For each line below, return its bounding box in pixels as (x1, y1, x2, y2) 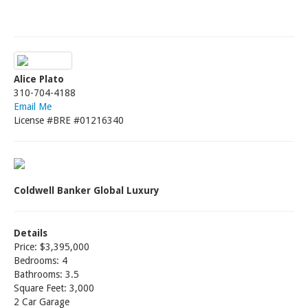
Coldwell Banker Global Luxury (14, 185, 159, 196)
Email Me (14, 101, 52, 112)
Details (14, 228, 47, 239)
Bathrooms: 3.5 (14, 269, 79, 280)
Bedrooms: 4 (14, 255, 67, 266)
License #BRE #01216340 (14, 115, 124, 126)
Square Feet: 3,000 (14, 283, 94, 294)
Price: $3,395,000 (14, 241, 89, 252)
